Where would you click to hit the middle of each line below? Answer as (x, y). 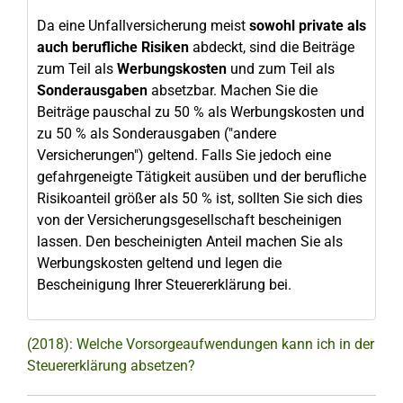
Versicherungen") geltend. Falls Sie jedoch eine (184, 155)
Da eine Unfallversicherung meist (143, 26)
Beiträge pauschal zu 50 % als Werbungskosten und (201, 112)
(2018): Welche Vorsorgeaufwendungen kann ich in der (201, 344)
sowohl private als (308, 26)
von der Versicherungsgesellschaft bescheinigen (189, 220)
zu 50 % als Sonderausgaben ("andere (157, 134)
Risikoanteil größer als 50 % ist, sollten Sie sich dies (200, 198)
